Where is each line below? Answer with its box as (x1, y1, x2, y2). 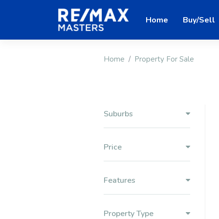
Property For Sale (134, 54, 194, 65)
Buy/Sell (183, 14, 215, 25)
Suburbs (104, 109, 133, 120)
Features (104, 175, 135, 186)
